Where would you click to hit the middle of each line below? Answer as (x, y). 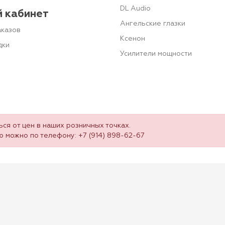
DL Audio (135, 9)
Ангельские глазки (153, 24)
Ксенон (133, 39)
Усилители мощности (156, 54)
